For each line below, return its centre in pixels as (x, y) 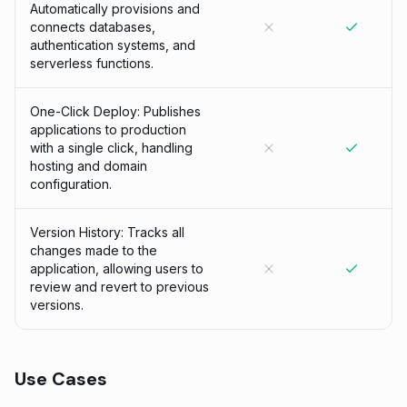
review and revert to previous (119, 287)
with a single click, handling (111, 148)
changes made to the (94, 250)
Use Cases (61, 379)
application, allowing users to (117, 268)
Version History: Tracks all (107, 232)
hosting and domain (89, 166)
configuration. (71, 184)
